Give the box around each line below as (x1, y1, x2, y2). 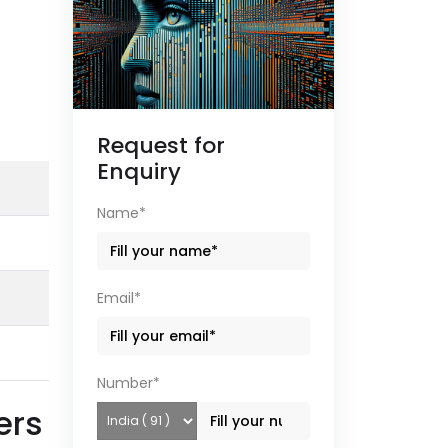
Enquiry (97, 156, 181, 188)
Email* (97, 288, 141, 309)
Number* (97, 373, 160, 394)
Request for (97, 130, 225, 162)
